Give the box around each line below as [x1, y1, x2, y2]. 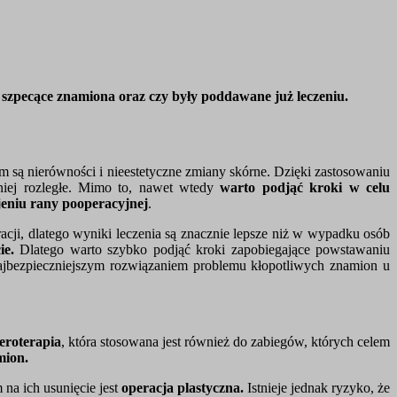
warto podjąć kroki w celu [220, 179, 391, 195]
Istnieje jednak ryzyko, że [243, 379, 391, 395]
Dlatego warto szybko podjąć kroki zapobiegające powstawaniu [13, 241, 391, 257]
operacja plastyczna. [117, 379, 244, 395]
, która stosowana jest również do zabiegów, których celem [60, 333, 391, 349]
